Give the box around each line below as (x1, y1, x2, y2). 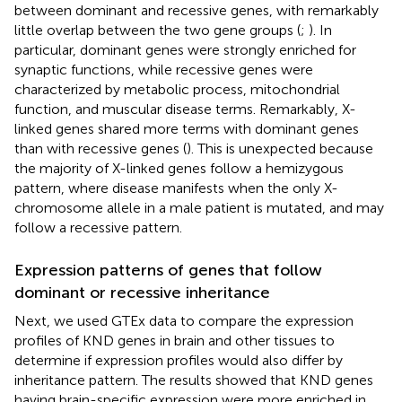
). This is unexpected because (187, 139, 373, 157)
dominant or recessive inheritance (14, 282, 270, 302)
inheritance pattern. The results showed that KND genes (14, 371, 373, 389)
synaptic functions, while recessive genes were (14, 60, 313, 78)
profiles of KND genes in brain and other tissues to (14, 331, 335, 349)
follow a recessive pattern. (14, 218, 182, 236)
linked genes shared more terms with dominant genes (14, 119, 359, 137)
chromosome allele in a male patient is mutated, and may (14, 198, 384, 216)
